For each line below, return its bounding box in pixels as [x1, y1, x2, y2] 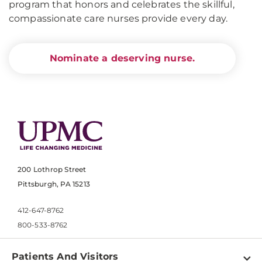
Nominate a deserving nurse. [49, 53, 195, 64]
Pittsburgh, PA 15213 [18, 180, 90, 189]
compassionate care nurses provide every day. [9, 13, 228, 24]
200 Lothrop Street [18, 165, 87, 174]
